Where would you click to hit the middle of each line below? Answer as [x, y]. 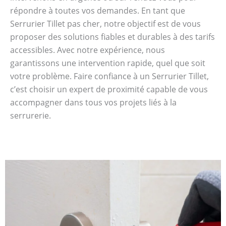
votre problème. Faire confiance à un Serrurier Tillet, [109, 76]
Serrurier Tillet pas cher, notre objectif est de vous [105, 23]
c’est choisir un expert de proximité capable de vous [109, 89]
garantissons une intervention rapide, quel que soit [108, 63]
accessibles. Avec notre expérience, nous [88, 50]
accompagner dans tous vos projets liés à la [93, 102]
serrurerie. [31, 115]
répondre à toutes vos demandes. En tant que [98, 10]
